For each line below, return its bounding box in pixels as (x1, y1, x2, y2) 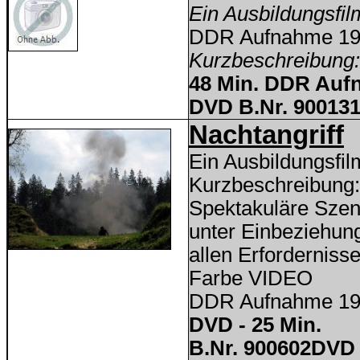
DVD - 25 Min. (189, 313, 321, 336)
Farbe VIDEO (189, 267, 313, 289)
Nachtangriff (189, 120, 344, 149)
